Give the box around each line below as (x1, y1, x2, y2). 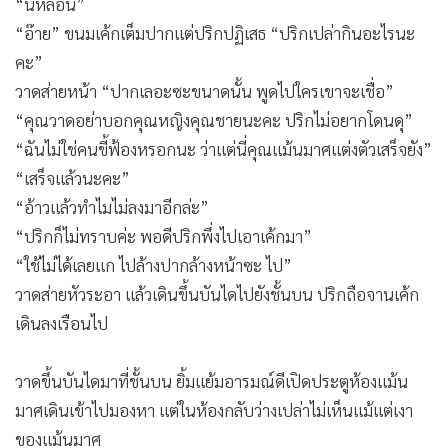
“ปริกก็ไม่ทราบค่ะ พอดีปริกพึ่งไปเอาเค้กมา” (15, 225, 312, 248)
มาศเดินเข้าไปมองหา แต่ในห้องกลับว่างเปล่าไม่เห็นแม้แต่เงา (15, 399, 413, 422)
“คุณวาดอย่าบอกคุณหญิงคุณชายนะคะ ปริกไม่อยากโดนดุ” (15, 109, 413, 132)
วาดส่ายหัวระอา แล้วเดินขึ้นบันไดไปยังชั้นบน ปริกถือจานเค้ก (15, 283, 419, 306)
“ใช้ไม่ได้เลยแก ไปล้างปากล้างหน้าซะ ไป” (15, 254, 292, 277)
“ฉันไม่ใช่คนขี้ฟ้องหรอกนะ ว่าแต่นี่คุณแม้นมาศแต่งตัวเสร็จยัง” (15, 138, 432, 161)
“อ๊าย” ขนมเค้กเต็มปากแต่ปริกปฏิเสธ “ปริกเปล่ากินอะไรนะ (15, 22, 415, 45)
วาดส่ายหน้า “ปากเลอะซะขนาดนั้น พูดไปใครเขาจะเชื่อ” (15, 80, 394, 103)
